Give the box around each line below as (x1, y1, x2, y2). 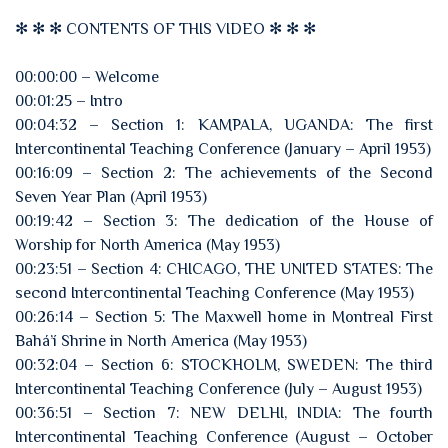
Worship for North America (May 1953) (15, 236, 280, 254)
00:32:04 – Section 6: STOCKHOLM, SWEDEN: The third (15, 356, 433, 374)
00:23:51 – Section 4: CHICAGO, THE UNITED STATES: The (15, 260, 433, 278)
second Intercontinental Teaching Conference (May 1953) (15, 284, 414, 302)
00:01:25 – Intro (15, 92, 123, 110)
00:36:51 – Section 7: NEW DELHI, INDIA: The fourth (15, 404, 433, 422)
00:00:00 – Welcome (15, 68, 159, 86)
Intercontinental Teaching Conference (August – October (15, 428, 433, 446)
